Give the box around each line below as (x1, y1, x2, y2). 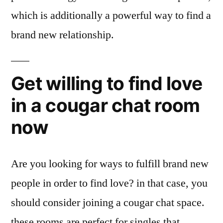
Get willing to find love (11, 72, 203, 95)
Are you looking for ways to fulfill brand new (11, 157, 209, 171)
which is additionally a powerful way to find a (11, 8, 211, 23)
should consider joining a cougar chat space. (11, 196, 205, 210)
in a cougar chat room (11, 94, 200, 117)
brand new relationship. (11, 28, 114, 42)
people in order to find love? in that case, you (11, 176, 208, 191)
